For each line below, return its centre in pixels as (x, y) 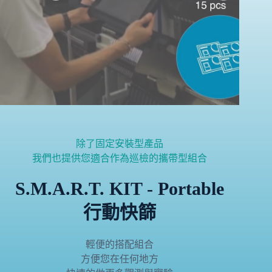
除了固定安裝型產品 (120, 144)
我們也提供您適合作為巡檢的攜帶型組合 (120, 158)
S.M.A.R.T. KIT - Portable (120, 189)
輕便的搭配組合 (120, 245)
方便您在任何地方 (120, 259)
